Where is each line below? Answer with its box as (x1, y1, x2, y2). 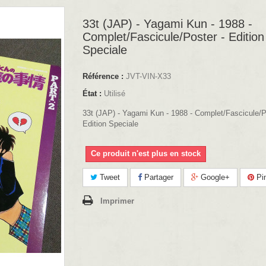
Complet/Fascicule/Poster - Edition (83, 30, 264, 43)
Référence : (83, 71, 123, 81)
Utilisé (104, 88, 125, 98)
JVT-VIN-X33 (126, 71, 171, 81)
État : (83, 88, 102, 98)
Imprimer (100, 196, 134, 205)
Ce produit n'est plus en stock (91, 148, 201, 158)
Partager (142, 172, 173, 182)
